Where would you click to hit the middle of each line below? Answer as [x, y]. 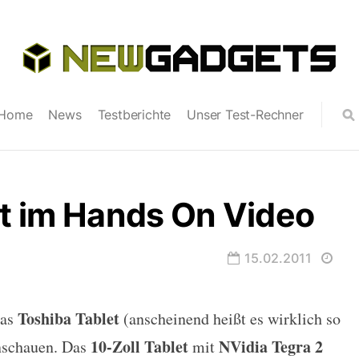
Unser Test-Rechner [245, 115]
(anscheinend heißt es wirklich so [230, 319]
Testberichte [134, 115]
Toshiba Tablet [68, 319]
